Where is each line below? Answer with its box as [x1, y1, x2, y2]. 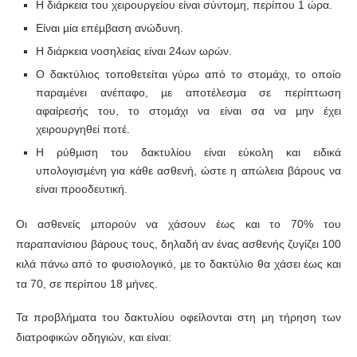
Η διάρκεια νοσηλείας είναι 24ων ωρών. [36, 45, 232, 58]
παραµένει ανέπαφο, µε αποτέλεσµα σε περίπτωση [36, 86, 341, 100]
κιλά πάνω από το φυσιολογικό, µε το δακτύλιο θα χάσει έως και [16, 257, 341, 271]
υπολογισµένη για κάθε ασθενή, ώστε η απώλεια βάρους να [36, 164, 341, 178]
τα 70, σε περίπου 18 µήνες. [16, 277, 158, 291]
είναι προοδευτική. [36, 182, 127, 196]
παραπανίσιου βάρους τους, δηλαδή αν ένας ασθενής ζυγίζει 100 [16, 237, 341, 251]
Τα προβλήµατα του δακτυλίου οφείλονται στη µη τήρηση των [16, 311, 341, 324]
